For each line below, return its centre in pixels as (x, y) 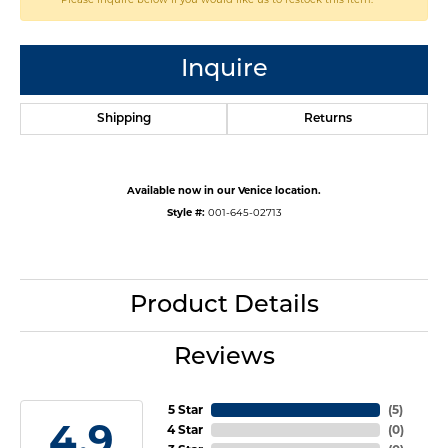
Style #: (185, 211)
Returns (327, 118)
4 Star (184, 429)
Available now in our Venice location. (224, 189)
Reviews (224, 357)
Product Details (224, 305)
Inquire (224, 69)
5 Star (185, 409)
